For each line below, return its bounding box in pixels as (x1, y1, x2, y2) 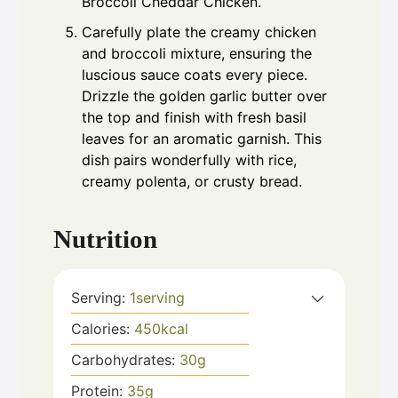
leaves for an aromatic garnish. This (82, 130, 322, 148)
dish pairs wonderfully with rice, (82, 151, 297, 170)
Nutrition (53, 224, 157, 253)
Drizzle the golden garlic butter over (82, 87, 327, 106)
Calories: (71, 319, 134, 338)
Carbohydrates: (71, 350, 179, 369)
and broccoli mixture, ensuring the (82, 44, 312, 63)
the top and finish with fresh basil (82, 108, 306, 127)
